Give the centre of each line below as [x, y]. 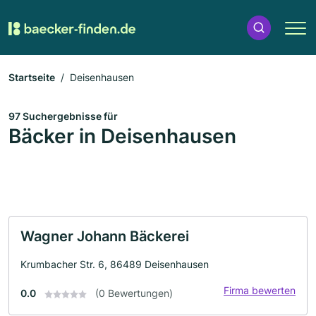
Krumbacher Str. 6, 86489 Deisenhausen [115, 264]
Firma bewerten [260, 290]
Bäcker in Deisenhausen [122, 136]
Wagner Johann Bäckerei [105, 236]
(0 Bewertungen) [134, 293]
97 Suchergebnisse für [63, 116]
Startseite [32, 77]
